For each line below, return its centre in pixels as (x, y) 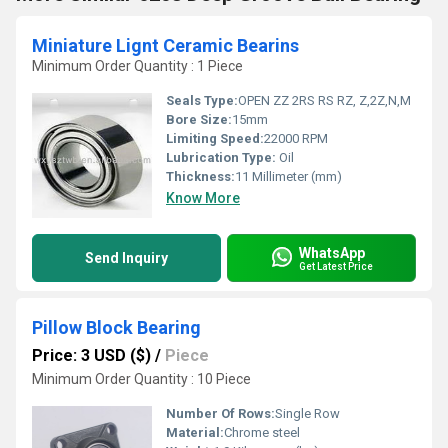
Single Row (307, 413)
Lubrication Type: (221, 157)
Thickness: (200, 176)
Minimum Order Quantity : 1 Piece (137, 66)
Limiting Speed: (215, 138)
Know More (203, 198)
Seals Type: (202, 100)
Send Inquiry (126, 258)
